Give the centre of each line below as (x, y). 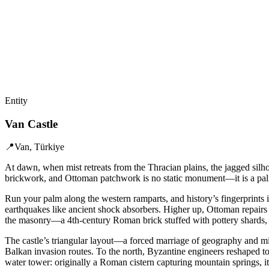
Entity (16, 100)
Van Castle (31, 124)
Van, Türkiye (39, 147)
